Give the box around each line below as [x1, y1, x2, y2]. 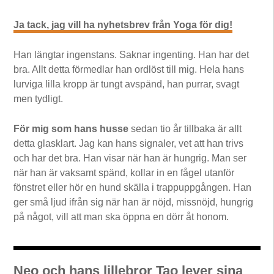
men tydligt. [13, 93, 64, 104]
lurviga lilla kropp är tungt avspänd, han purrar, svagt [13, 78, 240, 89]
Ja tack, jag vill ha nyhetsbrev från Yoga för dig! [13, 19, 233, 30]
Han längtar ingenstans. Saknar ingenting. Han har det [13, 49, 250, 60]
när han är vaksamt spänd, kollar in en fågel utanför [13, 167, 235, 178]
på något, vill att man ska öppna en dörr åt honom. [13, 211, 229, 222]
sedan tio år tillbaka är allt [128, 123, 242, 134]
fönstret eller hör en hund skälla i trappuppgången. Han [13, 182, 252, 193]
